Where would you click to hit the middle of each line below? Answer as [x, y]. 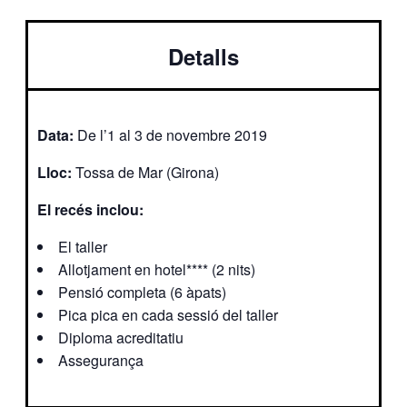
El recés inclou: [90, 209]
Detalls [203, 56]
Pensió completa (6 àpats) [142, 292]
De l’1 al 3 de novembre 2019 [172, 134]
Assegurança [101, 360]
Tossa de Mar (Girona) [147, 172]
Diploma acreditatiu [121, 337]
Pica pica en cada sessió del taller [168, 314]
